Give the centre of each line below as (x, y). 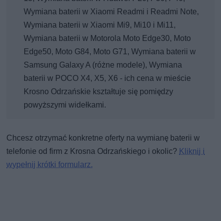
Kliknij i (192, 151)
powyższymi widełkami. (65, 105)
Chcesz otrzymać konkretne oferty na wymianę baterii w (103, 138)
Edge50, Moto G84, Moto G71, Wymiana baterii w (110, 52)
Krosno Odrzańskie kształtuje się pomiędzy (99, 92)
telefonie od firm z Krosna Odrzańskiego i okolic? (93, 151)
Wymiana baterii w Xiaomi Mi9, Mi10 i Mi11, (100, 25)
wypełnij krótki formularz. (50, 165)
